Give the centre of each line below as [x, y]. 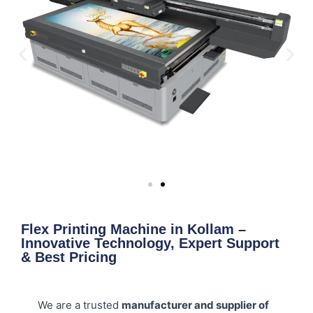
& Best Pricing [69, 257]
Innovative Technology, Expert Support [150, 243]
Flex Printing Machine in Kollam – [133, 230]
